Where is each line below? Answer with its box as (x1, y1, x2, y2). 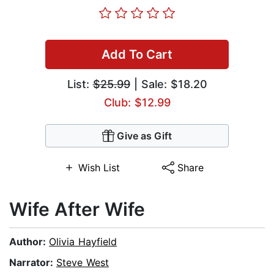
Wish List (78, 161, 120, 174)
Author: (9, 235, 49, 248)
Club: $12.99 (103, 96, 171, 109)
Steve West (56, 256, 109, 269)
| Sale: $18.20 (130, 78, 207, 91)
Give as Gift (117, 130, 172, 143)
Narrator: (9, 256, 56, 269)
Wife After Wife (9, 198, 145, 221)
